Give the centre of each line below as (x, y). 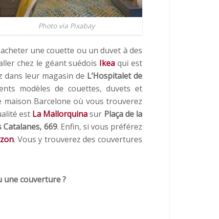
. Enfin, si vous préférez (99, 126)
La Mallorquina (60, 114)
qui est (129, 63)
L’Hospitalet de (115, 76)
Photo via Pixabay (66, 26)
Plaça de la (123, 114)
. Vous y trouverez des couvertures (78, 139)
